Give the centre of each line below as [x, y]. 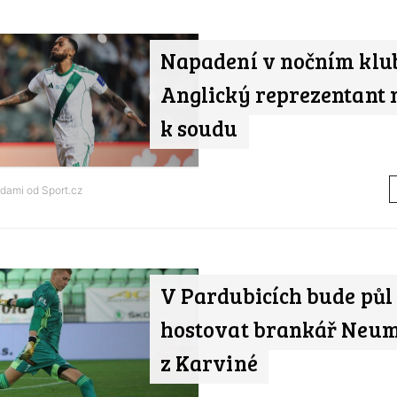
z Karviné [209, 363]
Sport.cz [62, 190]
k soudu [199, 128]
